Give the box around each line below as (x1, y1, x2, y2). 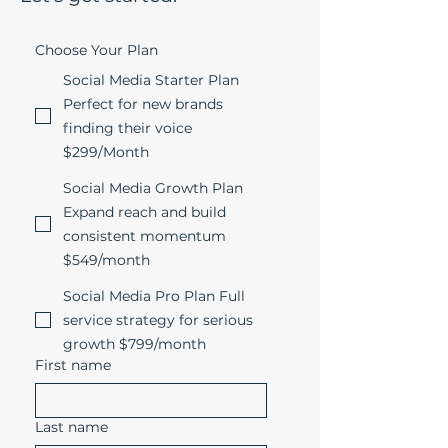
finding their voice (63, 119, 192, 137)
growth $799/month (119, 335, 206, 353)
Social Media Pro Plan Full (63, 287, 219, 305)
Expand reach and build (63, 203, 226, 221)
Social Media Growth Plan (63, 179, 243, 197)
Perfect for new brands (63, 95, 223, 113)
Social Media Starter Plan (63, 71, 239, 89)
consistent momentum (63, 227, 226, 245)
